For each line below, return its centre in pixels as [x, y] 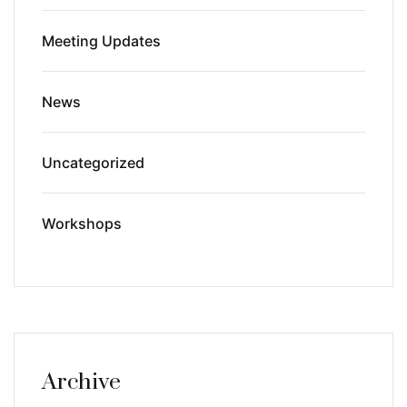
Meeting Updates [101, 40]
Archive [81, 382]
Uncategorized [93, 162]
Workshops [82, 223]
